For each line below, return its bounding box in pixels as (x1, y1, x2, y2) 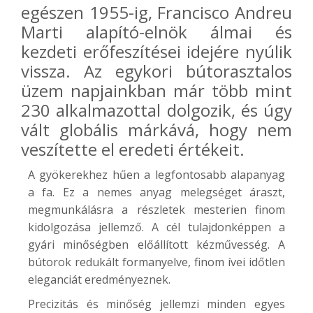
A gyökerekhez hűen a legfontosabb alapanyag (28, 166, 285, 182)
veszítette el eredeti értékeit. (21, 137, 249, 161)
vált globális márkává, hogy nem (21, 117, 292, 141)
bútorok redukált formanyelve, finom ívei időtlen (28, 254, 285, 270)
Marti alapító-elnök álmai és (21, 20, 292, 43)
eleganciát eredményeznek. (28, 271, 170, 287)
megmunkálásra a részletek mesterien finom (28, 201, 285, 217)
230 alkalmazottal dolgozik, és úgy (21, 98, 292, 122)
